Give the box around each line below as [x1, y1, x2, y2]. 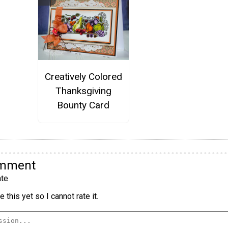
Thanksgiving [55, 85, 111, 97]
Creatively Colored [44, 71, 122, 83]
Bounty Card [57, 99, 110, 111]
